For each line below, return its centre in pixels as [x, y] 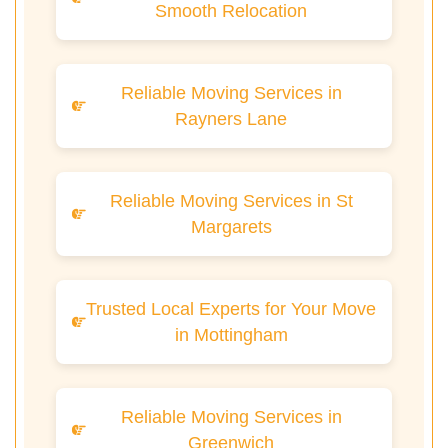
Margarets [231, 227]
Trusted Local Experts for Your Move [231, 309]
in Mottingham [231, 335]
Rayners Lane [231, 119]
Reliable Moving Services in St [231, 201]
